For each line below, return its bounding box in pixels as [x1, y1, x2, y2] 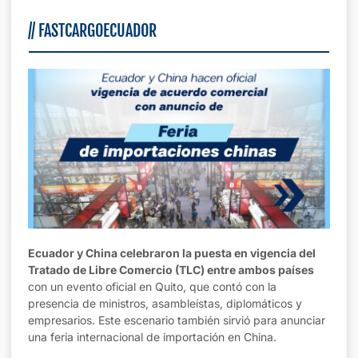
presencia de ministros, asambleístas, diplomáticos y [28, 296, 302, 310]
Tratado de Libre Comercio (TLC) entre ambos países [28, 262, 314, 276]
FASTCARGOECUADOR [38, 20, 157, 41]
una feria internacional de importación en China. [28, 329, 276, 344]
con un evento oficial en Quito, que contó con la [28, 279, 276, 293]
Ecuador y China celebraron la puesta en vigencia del [28, 245, 316, 260]
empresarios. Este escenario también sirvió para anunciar [28, 312, 325, 327]
